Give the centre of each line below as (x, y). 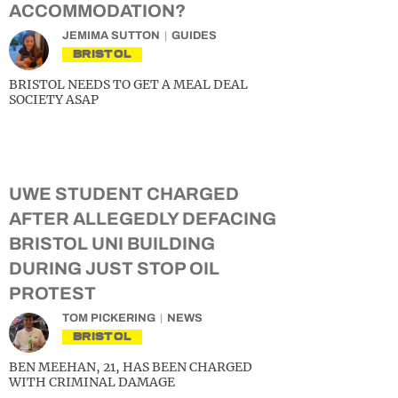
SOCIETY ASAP (54, 99)
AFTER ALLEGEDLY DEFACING (143, 219)
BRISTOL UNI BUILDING (112, 243)
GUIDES (194, 36)
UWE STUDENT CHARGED (124, 194)
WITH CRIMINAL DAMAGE (92, 382)
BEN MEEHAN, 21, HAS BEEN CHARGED (131, 367)
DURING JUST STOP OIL (114, 268)
